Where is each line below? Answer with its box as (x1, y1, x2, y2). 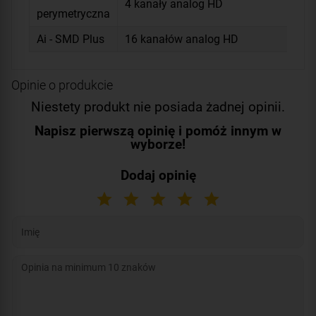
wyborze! (130, 135, 186, 152)
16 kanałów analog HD (125, 32, 238, 46)
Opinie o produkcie (11, 77, 113, 92)
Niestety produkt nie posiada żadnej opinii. (31, 98, 285, 115)
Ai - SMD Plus (37, 32, 104, 46)
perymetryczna (37, 6, 110, 20)
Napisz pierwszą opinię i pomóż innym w (35, 122, 281, 139)
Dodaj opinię (120, 166, 196, 183)
